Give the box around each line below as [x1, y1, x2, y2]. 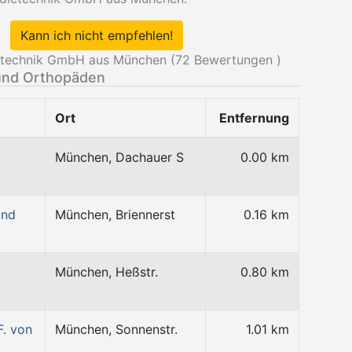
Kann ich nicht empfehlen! [20, 27, 173, 43]
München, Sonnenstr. [55, 321, 178, 337]
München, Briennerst [55, 207, 175, 222]
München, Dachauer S [55, 149, 184, 165]
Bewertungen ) [190, 52, 281, 68]
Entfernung [219, 110, 289, 126]
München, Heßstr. [55, 264, 158, 280]
